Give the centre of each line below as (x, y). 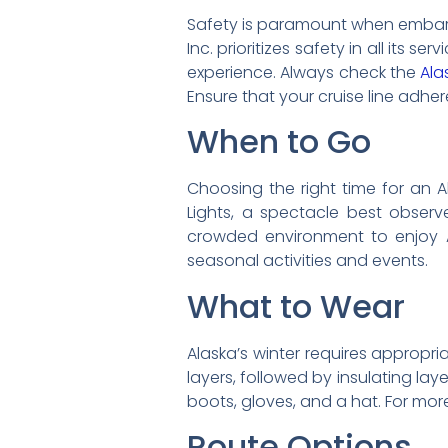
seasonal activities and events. (307, 261)
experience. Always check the (304, 72)
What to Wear (296, 306)
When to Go (279, 142)
